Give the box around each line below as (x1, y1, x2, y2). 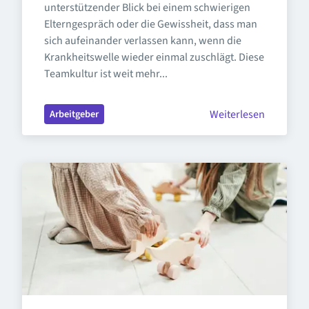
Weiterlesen (210, 106, 265, 122)
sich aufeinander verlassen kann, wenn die (44, 33, 241, 48)
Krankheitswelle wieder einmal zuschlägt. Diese (44, 50, 264, 65)
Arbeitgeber (50, 107, 99, 121)
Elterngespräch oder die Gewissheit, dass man (44, 17, 257, 32)
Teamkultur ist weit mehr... (44, 66, 168, 81)
